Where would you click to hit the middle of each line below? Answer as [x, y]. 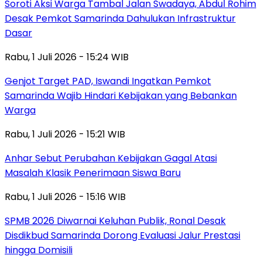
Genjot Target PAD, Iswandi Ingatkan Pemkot [108, 81]
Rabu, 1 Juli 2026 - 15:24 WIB [67, 57]
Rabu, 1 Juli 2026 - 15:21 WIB [65, 134]
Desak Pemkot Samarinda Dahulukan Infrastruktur [120, 18]
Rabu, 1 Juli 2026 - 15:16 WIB [65, 196]
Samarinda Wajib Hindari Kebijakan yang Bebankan [121, 95]
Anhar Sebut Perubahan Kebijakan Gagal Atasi [111, 158]
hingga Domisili [39, 250]
